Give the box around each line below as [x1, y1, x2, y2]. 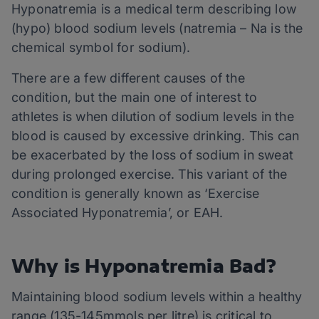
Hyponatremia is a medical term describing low [11, 1, 297, 17]
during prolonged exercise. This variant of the [11, 167, 288, 182]
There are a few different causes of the [11, 70, 245, 86]
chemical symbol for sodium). [11, 40, 191, 56]
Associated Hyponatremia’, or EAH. [11, 205, 224, 221]
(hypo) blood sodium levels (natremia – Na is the [11, 21, 303, 36]
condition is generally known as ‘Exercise [11, 186, 260, 202]
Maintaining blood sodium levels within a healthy [11, 289, 303, 305]
